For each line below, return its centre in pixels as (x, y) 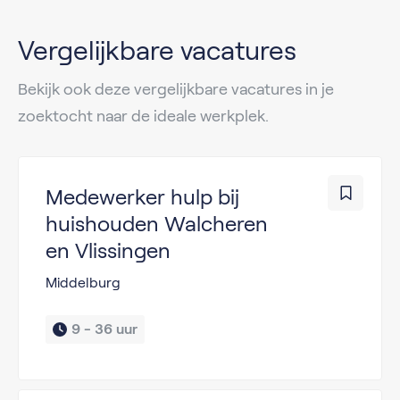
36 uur (116, 329)
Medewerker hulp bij (142, 196)
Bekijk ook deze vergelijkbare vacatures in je (176, 89)
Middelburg (83, 282)
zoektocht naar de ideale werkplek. (143, 116)
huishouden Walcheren (157, 223)
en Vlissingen (108, 250)
